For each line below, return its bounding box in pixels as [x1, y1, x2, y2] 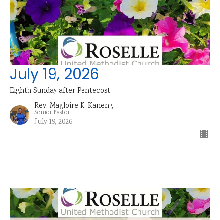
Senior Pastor [34, 108, 70, 118]
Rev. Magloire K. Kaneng [34, 100, 113, 111]
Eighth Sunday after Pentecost [10, 85, 110, 97]
